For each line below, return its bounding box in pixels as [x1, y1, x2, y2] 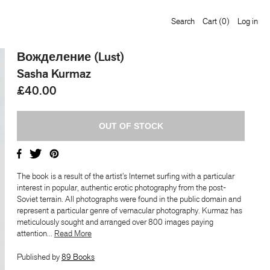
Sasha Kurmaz [17, 66, 91, 81]
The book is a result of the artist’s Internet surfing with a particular [17, 171, 234, 181]
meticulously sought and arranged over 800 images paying [17, 216, 213, 227]
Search [171, 16, 195, 27]
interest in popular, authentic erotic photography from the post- [17, 182, 226, 193]
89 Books [61, 251, 95, 262]
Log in [237, 16, 258, 27]
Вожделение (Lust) [17, 49, 124, 64]
